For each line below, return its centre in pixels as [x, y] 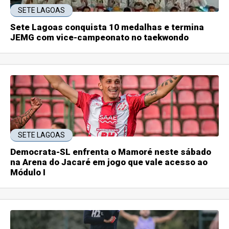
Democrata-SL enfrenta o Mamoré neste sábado [111, 152]
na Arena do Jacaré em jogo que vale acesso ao [109, 162]
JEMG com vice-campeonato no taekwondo [100, 37]
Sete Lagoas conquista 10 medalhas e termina [107, 27]
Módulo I [28, 172]
